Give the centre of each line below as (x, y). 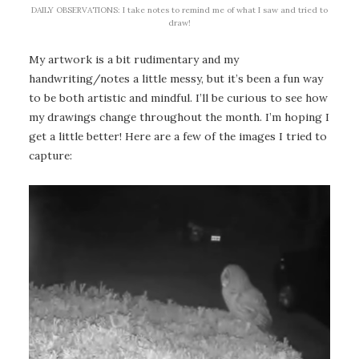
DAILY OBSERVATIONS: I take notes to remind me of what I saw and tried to (179, 10)
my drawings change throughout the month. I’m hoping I (179, 117)
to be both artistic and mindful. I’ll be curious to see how (178, 98)
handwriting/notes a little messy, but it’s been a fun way (176, 79)
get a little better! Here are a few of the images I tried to (178, 137)
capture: (50, 156)
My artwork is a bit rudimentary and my (134, 60)
